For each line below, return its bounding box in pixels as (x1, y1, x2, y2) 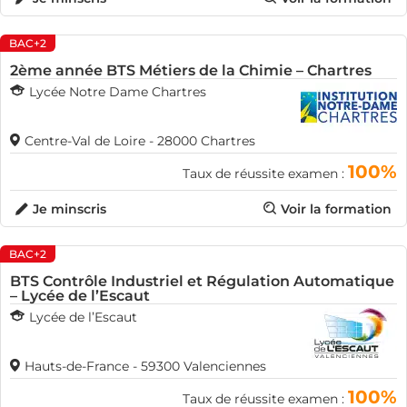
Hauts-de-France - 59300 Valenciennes (25, 358, 266, 374)
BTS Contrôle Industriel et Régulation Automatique (10, 273, 394, 290)
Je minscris (33, 201, 106, 217)
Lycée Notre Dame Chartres (29, 84, 206, 100)
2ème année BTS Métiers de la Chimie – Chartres (10, 62, 372, 79)
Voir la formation (281, 201, 392, 217)
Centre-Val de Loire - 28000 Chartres (25, 133, 255, 149)
